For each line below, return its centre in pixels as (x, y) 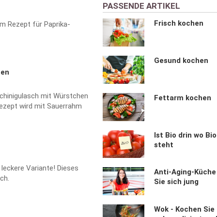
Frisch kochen (179, 23)
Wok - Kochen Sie (185, 209)
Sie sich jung (177, 181)
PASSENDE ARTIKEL (141, 6)
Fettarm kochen (183, 98)
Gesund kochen (181, 61)
